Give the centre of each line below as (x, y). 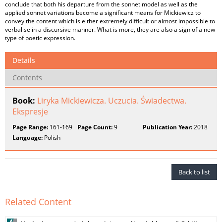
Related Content (38, 202)
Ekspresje (30, 111)
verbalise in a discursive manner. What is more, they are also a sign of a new (110, 29)
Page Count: (95, 127)
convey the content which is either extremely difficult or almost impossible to (110, 21)
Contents (27, 78)
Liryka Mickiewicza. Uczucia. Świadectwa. (112, 101)
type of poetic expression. (40, 38)
